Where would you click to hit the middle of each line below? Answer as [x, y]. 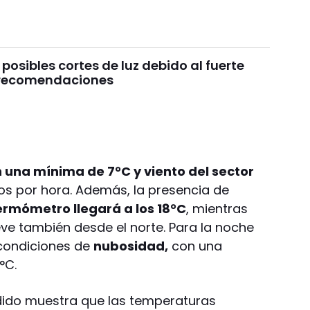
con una [195, 246]
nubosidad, [131, 246]
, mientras [217, 208]
